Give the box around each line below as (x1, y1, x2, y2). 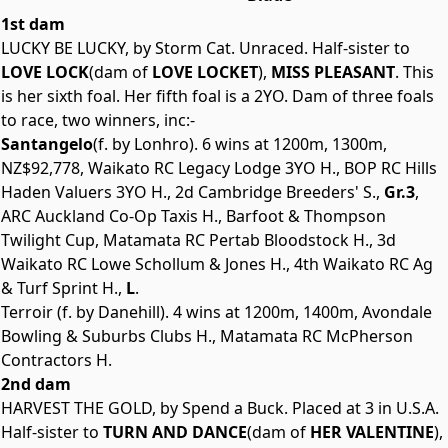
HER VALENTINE (306, 421, 434, 443)
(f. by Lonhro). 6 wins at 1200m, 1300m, (93, 133, 387, 155)
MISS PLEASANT (267, 61, 395, 83)
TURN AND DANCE (99, 421, 247, 443)
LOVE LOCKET (148, 61, 258, 83)
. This (395, 61, 434, 83)
